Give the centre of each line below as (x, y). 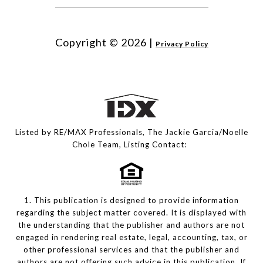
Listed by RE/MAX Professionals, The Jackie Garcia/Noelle (131, 132)
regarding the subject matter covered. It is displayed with (131, 213)
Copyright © (87, 43)
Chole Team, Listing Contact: (131, 145)
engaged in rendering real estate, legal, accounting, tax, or (131, 237)
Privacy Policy (182, 44)
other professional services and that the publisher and (131, 250)
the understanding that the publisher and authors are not (131, 225)
